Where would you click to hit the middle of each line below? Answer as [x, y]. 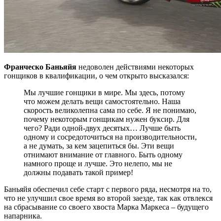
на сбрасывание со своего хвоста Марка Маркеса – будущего [106, 207]
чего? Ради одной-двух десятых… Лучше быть [102, 128]
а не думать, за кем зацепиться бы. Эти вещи [99, 146]
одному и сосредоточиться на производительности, [110, 137]
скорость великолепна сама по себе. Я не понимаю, [110, 110]
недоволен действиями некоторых [135, 67]
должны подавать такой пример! [78, 172]
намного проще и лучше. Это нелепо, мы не [98, 163]
